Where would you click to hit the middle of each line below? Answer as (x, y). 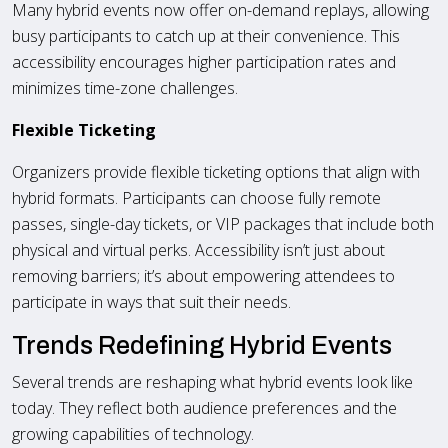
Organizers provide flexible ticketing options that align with (216, 171)
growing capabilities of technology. (133, 433)
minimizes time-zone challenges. (125, 87)
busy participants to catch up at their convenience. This (206, 35)
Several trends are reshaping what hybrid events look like (212, 381)
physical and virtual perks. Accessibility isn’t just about (198, 249)
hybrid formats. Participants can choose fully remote (196, 197)
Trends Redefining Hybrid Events (202, 345)
